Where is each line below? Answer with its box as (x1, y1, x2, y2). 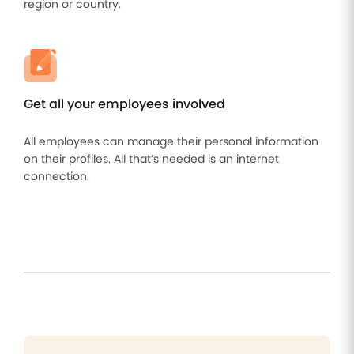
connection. (24, 168, 89, 184)
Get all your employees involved (24, 95, 225, 113)
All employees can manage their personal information (24, 134, 318, 149)
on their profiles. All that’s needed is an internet (24, 151, 279, 167)
